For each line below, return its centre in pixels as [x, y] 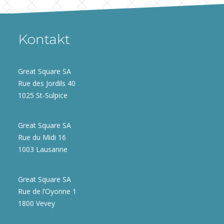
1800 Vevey [36, 203]
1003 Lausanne [43, 149]
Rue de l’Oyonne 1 [47, 191]
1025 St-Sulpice [43, 95]
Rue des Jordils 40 [47, 83]
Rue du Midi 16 [42, 137]
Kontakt [44, 39]
